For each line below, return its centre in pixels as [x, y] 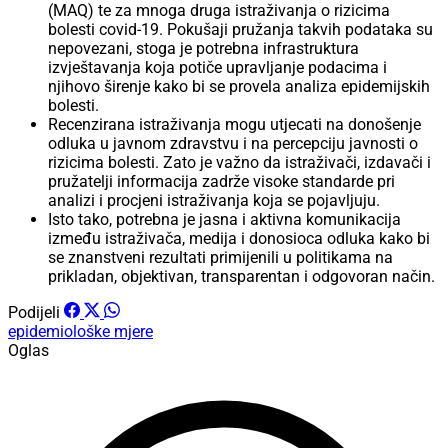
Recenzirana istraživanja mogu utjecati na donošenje [234, 125]
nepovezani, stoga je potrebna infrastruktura [203, 49]
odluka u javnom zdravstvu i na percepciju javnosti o [233, 144]
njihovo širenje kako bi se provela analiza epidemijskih [239, 87]
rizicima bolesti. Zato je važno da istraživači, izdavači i [239, 163]
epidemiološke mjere [80, 332]
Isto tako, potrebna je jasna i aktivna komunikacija [224, 220]
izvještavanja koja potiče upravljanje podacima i [217, 68]
